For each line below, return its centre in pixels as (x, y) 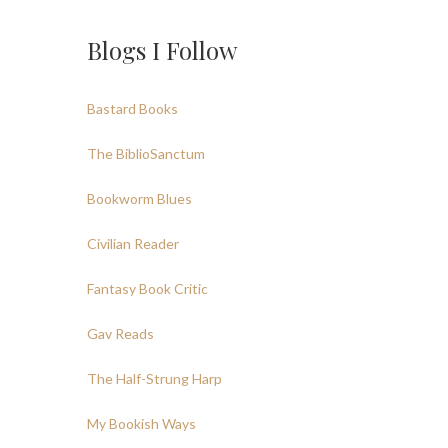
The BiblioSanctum (146, 153)
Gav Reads (120, 333)
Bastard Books (132, 108)
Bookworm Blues (139, 198)
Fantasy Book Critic (147, 288)
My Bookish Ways (141, 423)
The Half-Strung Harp (154, 378)
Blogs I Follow (162, 50)
